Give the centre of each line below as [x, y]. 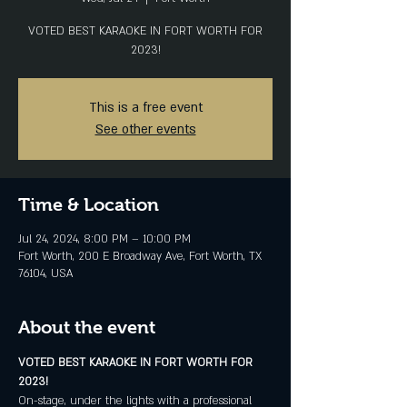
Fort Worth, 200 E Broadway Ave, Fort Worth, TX [140, 256]
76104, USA [45, 273]
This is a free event [145, 108]
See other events [145, 129]
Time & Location [89, 204]
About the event [87, 327]
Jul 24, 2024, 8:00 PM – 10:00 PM [104, 239]
